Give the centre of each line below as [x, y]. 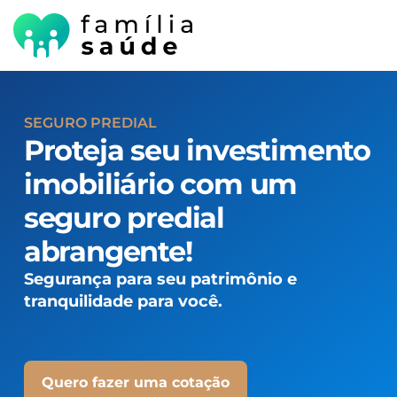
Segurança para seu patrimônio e [160, 280]
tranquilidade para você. [123, 302]
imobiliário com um [160, 184]
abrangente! [108, 252]
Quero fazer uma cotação [135, 382]
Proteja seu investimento [197, 151]
